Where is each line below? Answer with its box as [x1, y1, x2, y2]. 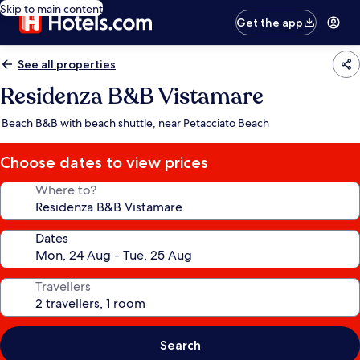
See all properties [18, 57, 116, 72]
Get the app [236, 15, 304, 30]
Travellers [35, 278, 91, 295]
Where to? [35, 182, 96, 198]
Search [159, 337, 201, 353]
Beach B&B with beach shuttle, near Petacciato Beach [2, 116, 269, 130]
